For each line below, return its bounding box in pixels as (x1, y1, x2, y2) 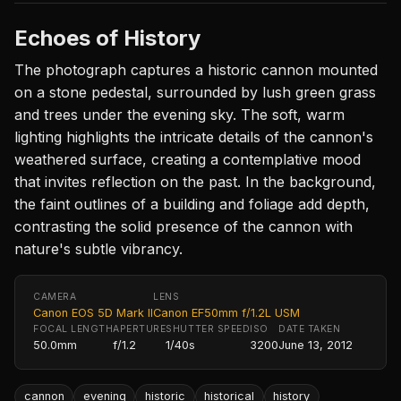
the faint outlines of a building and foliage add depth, (14, 194, 370, 213)
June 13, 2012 (278, 337, 354, 352)
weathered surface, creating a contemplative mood (14, 149, 361, 168)
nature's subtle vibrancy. (14, 239, 183, 258)
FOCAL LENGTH (33, 322, 114, 335)
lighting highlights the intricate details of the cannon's (14, 127, 373, 146)
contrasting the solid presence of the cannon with (14, 217, 353, 235)
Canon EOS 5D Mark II (33, 305, 153, 320)
